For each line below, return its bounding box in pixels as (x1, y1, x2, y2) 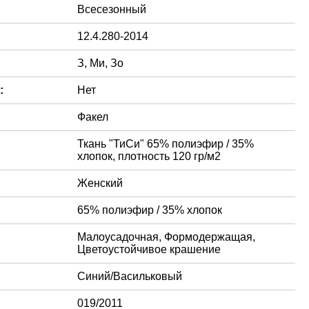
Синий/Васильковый (77, 270, 182, 282)
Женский (77, 177, 123, 189)
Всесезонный (77, 3, 146, 15)
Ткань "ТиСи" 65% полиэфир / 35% (77, 138, 254, 150)
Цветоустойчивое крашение (77, 243, 221, 255)
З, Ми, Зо (77, 57, 123, 69)
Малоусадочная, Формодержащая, (77, 231, 255, 243)
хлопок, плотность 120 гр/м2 (77, 150, 221, 162)
